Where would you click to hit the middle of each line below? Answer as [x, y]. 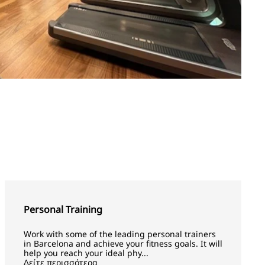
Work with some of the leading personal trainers [119, 234]
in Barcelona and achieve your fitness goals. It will [123, 243]
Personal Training [63, 209]
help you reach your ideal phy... [86, 253]
